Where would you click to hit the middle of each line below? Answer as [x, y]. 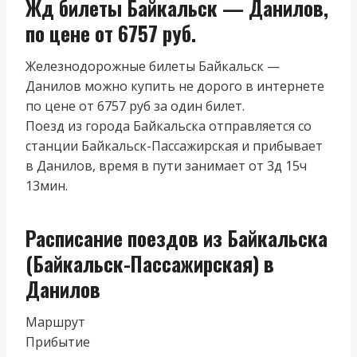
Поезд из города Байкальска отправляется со [169, 126]
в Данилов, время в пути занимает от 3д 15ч [166, 165]
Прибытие [58, 341]
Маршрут [55, 322]
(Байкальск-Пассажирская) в [150, 263]
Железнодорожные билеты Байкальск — [153, 66]
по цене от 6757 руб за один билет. [135, 106]
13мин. [47, 185]
